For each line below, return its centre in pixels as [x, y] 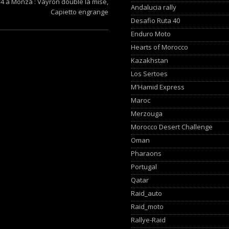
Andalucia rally [154, 7]
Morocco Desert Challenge [172, 127]
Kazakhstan [150, 60]
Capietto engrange [80, 12]
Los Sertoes [150, 73]
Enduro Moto [151, 33]
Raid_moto [147, 206]
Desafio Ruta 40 [156, 20]
